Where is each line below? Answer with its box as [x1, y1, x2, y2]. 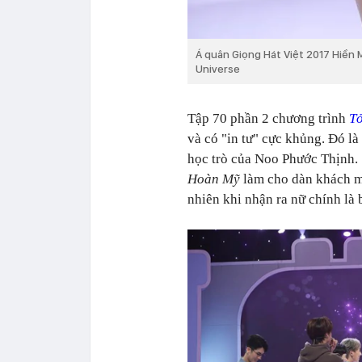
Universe [196, 62, 240, 75]
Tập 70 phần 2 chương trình [187, 111, 349, 126]
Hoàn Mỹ [187, 171, 240, 187]
